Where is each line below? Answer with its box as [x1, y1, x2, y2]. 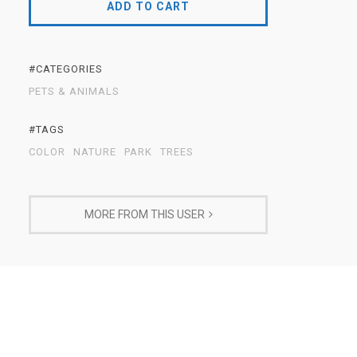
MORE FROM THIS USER [84, 208, 205, 221]
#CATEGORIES [29, 63, 103, 75]
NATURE [73, 146, 116, 158]
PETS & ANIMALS [29, 85, 120, 97]
